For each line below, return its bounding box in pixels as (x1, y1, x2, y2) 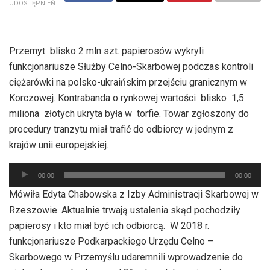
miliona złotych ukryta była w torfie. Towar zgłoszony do (9, 107, 249, 119)
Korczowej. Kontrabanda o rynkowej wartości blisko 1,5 (9, 92, 246, 104)
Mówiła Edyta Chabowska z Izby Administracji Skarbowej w (9, 188, 259, 200)
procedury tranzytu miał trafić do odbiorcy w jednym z (9, 123, 233, 135)
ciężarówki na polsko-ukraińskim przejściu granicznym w (9, 76, 247, 88)
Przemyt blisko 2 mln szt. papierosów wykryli (9, 45, 204, 57)
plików (8, 179, 36, 191)
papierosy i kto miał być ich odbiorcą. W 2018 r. (9, 219, 209, 231)
